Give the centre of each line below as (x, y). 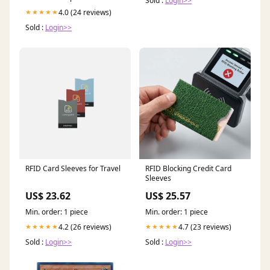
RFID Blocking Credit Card (188, 168)
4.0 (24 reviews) (85, 12)
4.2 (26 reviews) (85, 227)
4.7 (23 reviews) (205, 227)
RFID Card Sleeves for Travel (73, 168)
